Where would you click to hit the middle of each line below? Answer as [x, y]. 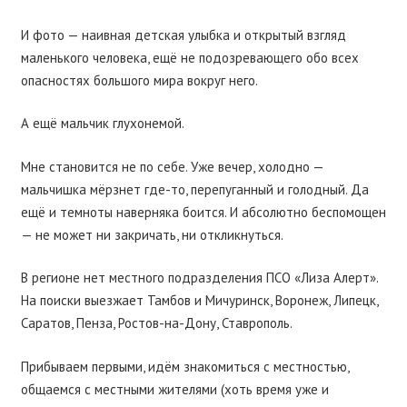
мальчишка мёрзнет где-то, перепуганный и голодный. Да [194, 189]
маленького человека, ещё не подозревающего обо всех [189, 57]
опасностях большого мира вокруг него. [139, 80]
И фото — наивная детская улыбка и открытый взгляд [183, 35]
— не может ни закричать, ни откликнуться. [152, 234]
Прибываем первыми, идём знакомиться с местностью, [184, 366]
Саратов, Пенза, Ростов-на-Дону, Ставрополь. [156, 323]
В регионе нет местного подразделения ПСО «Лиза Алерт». [199, 278]
